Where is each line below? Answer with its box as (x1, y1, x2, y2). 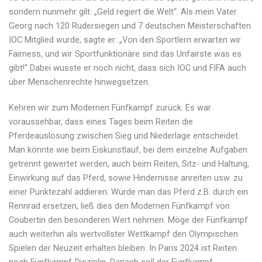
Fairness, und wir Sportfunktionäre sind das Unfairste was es (9, 49, 242, 59)
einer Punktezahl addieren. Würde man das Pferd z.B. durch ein (9, 187, 248, 197)
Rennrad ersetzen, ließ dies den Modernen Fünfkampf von (9, 201, 230, 211)
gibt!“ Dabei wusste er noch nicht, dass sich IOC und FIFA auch (9, 63, 246, 73)
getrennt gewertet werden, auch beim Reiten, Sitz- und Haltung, (9, 158, 249, 169)
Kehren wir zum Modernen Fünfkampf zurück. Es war (9, 102, 211, 113)
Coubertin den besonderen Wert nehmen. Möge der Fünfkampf (9, 215, 248, 225)
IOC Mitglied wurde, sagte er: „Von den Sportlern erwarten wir (9, 35, 241, 45)
